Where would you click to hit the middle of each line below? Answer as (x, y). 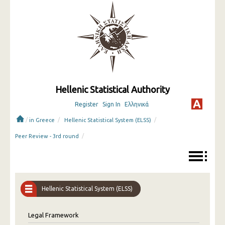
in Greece (42, 120)
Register (86, 104)
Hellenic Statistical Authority (113, 89)
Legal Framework (53, 215)
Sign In (111, 104)
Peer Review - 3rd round (47, 136)
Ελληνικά (136, 104)
